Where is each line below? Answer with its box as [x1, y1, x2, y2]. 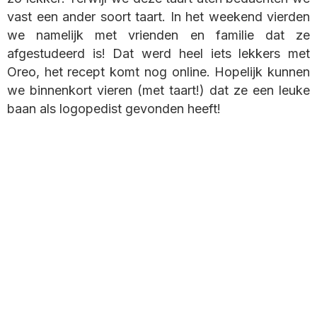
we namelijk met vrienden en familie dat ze [7, 28, 310, 43]
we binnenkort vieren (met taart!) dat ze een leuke [7, 83, 310, 98]
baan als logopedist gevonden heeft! [7, 101, 221, 117]
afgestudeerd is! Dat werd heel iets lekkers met [7, 46, 310, 62]
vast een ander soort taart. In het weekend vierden [7, 9, 310, 25]
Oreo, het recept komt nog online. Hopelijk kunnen [7, 64, 310, 80]
